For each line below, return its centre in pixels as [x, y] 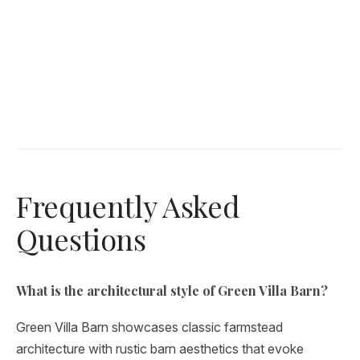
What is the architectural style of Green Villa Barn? [172, 290]
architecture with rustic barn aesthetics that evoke [160, 349]
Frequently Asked [128, 206]
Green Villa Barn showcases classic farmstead [149, 327]
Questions [81, 239]
